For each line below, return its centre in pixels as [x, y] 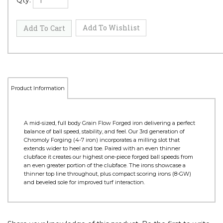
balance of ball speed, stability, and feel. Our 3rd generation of [104, 169]
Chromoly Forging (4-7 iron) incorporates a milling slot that [102, 177]
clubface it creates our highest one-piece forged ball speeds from [109, 194]
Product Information [38, 126]
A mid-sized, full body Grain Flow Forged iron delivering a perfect [110, 161]
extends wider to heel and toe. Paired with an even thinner [102, 186]
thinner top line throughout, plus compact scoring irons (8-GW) [108, 211]
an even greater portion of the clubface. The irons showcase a [105, 203]
